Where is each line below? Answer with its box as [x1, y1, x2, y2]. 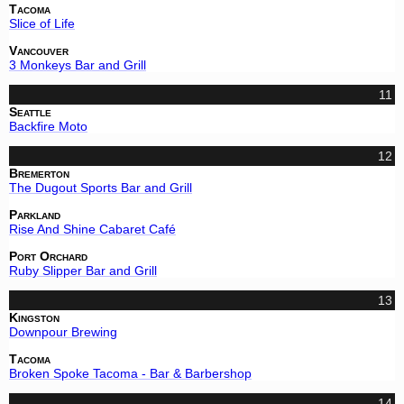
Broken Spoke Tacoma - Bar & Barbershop [9, 365, 252, 381]
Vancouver [9, 42, 69, 58]
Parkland [9, 207, 60, 222]
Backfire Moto [9, 118, 87, 133]
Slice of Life [9, 15, 75, 31]
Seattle [9, 104, 51, 119]
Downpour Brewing [9, 324, 117, 339]
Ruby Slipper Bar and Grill [9, 262, 157, 278]
